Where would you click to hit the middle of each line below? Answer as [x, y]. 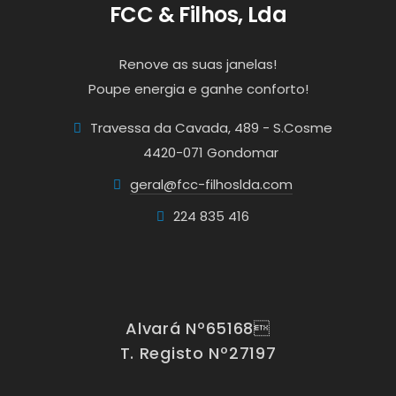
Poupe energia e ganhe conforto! [198, 89]
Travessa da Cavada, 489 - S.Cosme [211, 128]
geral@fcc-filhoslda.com [211, 184]
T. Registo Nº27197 [198, 353]
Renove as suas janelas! [198, 64]
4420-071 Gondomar [198, 152]
